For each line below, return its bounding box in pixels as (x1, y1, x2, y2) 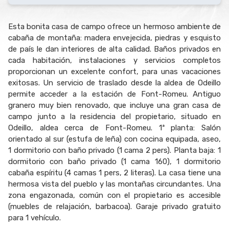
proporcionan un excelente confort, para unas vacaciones (8, 67, 221, 76)
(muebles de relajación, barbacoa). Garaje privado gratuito (8, 202, 221, 211)
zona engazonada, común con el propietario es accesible (8, 191, 221, 200)
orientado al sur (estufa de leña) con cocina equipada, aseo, (8, 134, 221, 144)
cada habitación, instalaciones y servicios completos (8, 56, 221, 65)
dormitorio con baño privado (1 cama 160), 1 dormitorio (8, 157, 221, 166)
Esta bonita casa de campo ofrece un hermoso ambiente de (8, 22, 221, 31)
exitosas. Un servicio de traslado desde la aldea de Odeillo (8, 78, 221, 87)
